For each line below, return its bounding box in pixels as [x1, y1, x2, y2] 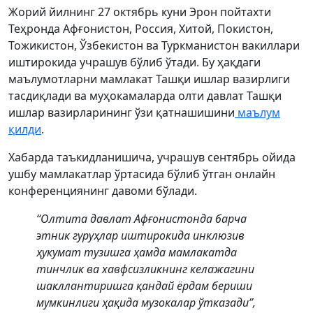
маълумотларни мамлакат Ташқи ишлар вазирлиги [8, 71, 290, 87]
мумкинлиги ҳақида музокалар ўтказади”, [36, 295, 256, 310]
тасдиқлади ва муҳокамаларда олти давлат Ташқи [8, 88, 282, 103]
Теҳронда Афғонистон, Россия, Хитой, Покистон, [8, 21, 273, 36]
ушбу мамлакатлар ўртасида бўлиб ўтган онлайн [8, 166, 275, 182]
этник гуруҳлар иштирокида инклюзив [36, 228, 245, 243]
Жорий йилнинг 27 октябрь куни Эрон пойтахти [8, 4, 271, 20]
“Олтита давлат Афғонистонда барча [36, 211, 247, 226]
